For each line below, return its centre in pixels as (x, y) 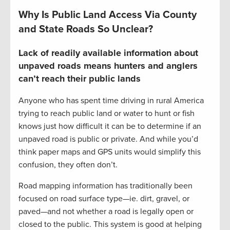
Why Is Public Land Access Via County (108, 15)
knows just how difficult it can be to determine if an (110, 127)
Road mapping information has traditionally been (106, 186)
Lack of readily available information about (108, 53)
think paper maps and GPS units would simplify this (110, 152)
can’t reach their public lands (80, 79)
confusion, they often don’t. (68, 165)
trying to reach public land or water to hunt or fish (107, 114)
